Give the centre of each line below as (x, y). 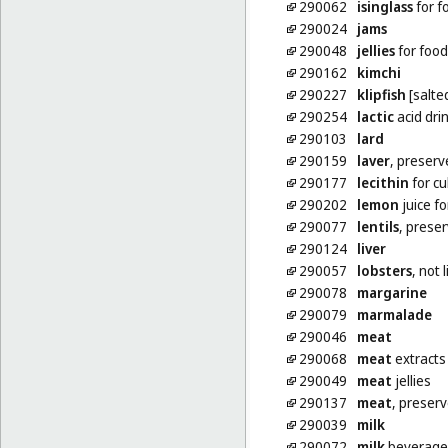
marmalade (394, 315)
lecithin (382, 183)
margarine (391, 293)
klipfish (381, 95)
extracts (418, 359)
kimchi (378, 73)
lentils (377, 227)
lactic (375, 117)
